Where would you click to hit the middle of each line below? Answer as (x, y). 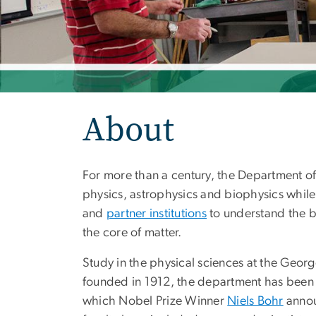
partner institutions (157, 213)
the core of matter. (132, 232)
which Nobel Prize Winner (155, 301)
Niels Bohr (255, 301)
